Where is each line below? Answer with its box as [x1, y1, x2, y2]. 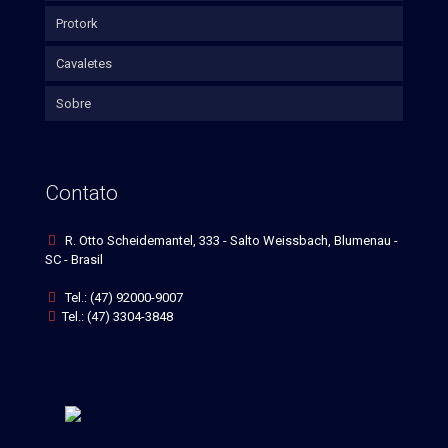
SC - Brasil [45, 252, 103, 267]
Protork [56, 16, 98, 31]
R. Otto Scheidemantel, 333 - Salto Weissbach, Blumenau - [62, 233, 398, 248]
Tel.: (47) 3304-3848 [62, 309, 173, 324]
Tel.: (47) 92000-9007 [62, 290, 183, 305]
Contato [45, 181, 118, 205]
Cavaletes [56, 56, 112, 71]
